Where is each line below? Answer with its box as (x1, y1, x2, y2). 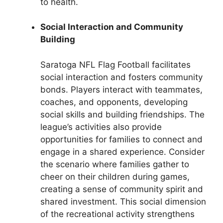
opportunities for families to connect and (40, 134, 203, 144)
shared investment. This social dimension (40, 196, 206, 207)
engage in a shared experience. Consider (40, 146, 205, 157)
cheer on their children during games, (40, 171, 190, 182)
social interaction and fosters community (40, 72, 203, 82)
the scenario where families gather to (40, 159, 189, 169)
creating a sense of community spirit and (40, 184, 203, 194)
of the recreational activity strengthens (40, 209, 195, 219)
